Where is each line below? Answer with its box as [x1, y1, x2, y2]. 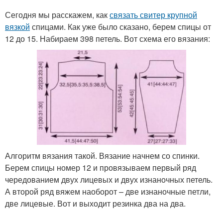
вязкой [5, 20, 30, 32]
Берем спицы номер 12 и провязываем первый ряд [5, 161, 196, 173]
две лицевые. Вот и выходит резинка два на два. [5, 197, 186, 209]
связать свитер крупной [110, 8, 197, 20]
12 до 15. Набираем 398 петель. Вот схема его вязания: [5, 32, 210, 44]
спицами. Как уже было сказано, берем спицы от [30, 20, 211, 32]
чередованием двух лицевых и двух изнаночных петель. [5, 173, 213, 185]
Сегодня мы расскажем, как [5, 8, 110, 20]
